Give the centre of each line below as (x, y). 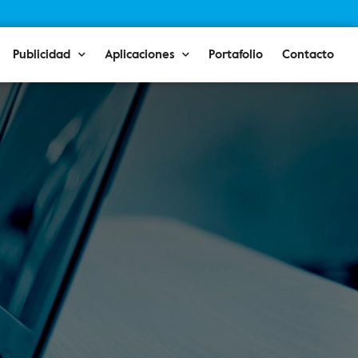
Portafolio (235, 54)
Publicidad (41, 54)
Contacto (308, 54)
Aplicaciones (139, 54)
